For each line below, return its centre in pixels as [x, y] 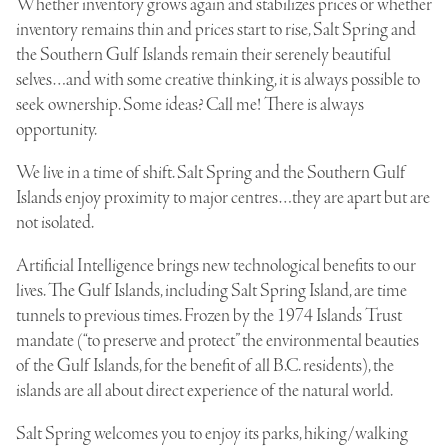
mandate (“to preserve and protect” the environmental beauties [217, 340]
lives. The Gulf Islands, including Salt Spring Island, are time [211, 290]
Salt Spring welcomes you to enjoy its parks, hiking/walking [212, 433]
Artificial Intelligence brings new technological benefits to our [216, 265]
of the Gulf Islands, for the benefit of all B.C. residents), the [205, 365]
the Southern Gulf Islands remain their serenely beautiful [203, 54]
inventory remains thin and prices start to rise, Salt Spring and [216, 29]
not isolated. [55, 222]
